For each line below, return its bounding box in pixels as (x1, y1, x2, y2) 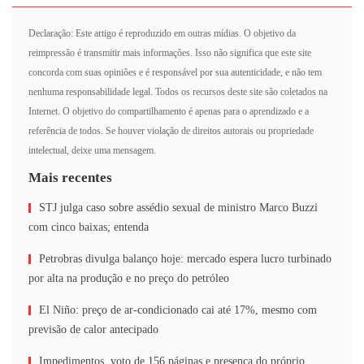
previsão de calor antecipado (28, 323, 158, 336)
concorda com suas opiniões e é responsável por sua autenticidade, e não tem (28, 67, 322, 78)
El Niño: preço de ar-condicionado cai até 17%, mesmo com (39, 304, 317, 316)
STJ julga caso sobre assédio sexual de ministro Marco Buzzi (39, 201, 318, 214)
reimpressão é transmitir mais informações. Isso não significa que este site (28, 47, 311, 58)
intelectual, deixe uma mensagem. (28, 145, 156, 156)
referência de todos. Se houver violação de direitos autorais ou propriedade (28, 125, 314, 136)
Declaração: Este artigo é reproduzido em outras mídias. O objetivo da (28, 28, 296, 39)
